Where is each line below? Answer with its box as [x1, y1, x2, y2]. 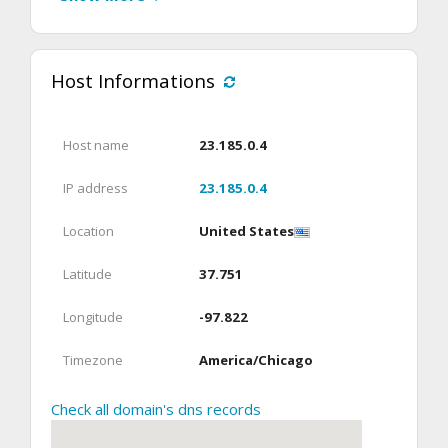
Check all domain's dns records [51, 398, 261, 419]
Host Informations [51, 67, 215, 93]
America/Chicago [199, 350, 313, 369]
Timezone [63, 350, 123, 369]
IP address [63, 178, 128, 197]
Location [63, 221, 114, 240]
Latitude [63, 264, 112, 283]
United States [199, 221, 294, 240]
